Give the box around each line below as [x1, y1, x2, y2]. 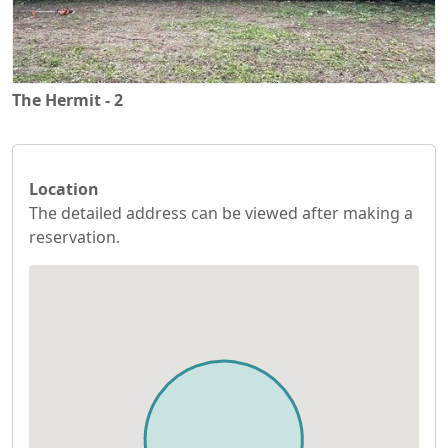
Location [29, 178, 99, 201]
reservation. [29, 226, 120, 249]
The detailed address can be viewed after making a [29, 202, 413, 225]
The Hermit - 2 [12, 89, 123, 112]
